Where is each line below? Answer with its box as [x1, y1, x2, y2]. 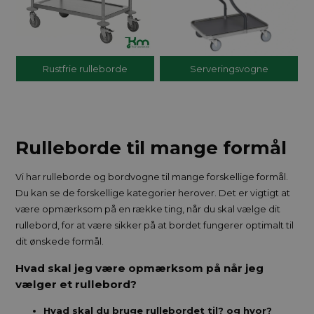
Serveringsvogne [189, 62, 268, 74]
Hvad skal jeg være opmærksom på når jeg [15, 261, 264, 275]
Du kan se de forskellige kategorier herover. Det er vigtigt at [15, 186, 291, 198]
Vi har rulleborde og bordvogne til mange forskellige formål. [15, 170, 289, 182]
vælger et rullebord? [15, 278, 140, 291]
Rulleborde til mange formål [15, 136, 287, 159]
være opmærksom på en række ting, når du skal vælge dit [15, 203, 281, 214]
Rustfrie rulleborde [42, 62, 128, 74]
